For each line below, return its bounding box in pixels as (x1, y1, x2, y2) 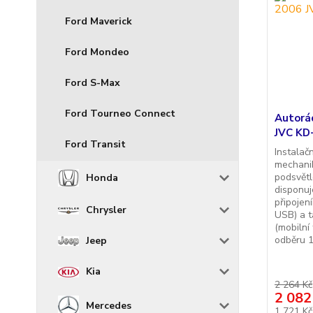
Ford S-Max (65, 76, 120, 90)
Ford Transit (65, 138, 126, 152)
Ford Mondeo (65, 45, 129, 59)
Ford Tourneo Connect (65, 107, 175, 121)
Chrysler (86, 203, 126, 217)
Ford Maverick (65, 15, 132, 29)
